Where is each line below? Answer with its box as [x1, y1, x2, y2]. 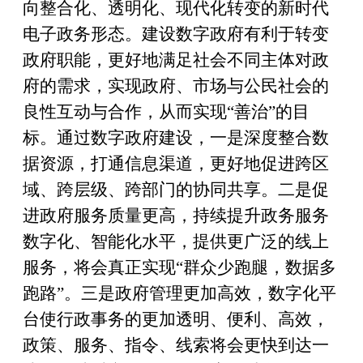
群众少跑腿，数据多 [183, 258, 336, 277]
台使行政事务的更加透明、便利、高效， [23, 310, 329, 329]
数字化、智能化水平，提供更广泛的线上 [23, 232, 329, 251]
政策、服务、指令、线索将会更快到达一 [23, 335, 329, 355]
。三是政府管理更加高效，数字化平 [64, 284, 336, 303]
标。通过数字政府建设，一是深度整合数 [23, 128, 329, 147]
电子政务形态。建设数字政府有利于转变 [23, 24, 329, 44]
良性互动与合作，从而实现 [23, 102, 227, 122]
